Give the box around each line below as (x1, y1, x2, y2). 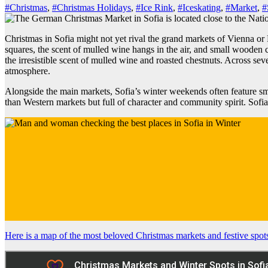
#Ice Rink (136, 2, 173, 13)
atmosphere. (5, 65, 50, 76)
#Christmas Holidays (52, 2, 131, 13)
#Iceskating (178, 2, 221, 13)
